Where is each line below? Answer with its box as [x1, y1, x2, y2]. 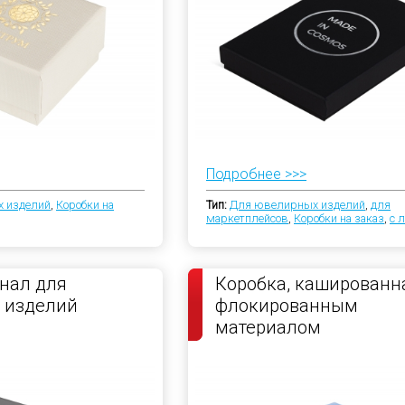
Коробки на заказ [294, 212, 384, 225]
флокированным [215, 295, 358, 316]
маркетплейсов [206, 212, 288, 225]
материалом [215, 316, 321, 338]
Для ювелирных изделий [230, 198, 365, 212]
